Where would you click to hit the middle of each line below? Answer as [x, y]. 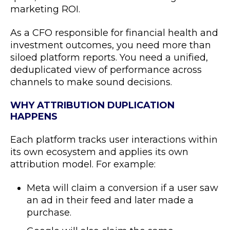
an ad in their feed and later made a [110, 200]
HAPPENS [34, 117]
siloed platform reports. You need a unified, [109, 57]
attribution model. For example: [83, 164]
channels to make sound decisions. [91, 82]
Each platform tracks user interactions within [114, 140]
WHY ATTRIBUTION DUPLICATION [92, 105]
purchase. [49, 213]
